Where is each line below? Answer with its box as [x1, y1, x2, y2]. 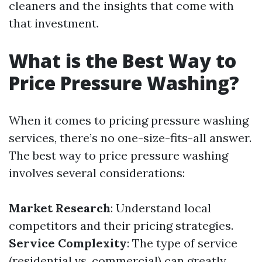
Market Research [9, 201, 111, 215]
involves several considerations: [9, 166, 185, 180]
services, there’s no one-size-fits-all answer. [9, 130, 251, 145]
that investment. [9, 16, 99, 30]
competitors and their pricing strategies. [9, 218, 233, 233]
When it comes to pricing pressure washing [9, 113, 249, 127]
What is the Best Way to [9, 48, 236, 73]
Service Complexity [9, 236, 127, 250]
